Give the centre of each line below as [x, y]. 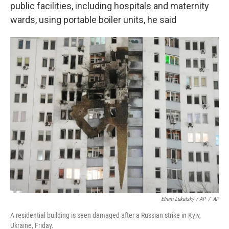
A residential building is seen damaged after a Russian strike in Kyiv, [106, 215]
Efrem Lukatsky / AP [183, 199]
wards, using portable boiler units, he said [93, 20]
